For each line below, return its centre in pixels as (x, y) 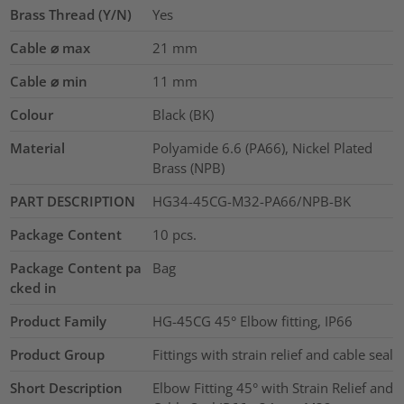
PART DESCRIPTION (73, 201)
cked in (34, 287)
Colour (32, 114)
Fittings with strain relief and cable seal (272, 354)
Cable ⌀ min (49, 81)
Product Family (59, 321)
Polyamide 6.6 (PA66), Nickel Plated (262, 147)
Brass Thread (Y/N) (71, 14)
